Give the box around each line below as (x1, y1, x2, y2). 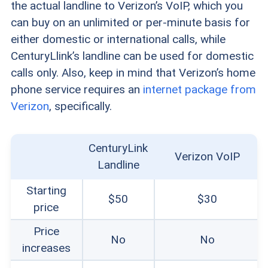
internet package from (142, 82, 256, 96)
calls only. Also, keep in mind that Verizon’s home (10, 65, 255, 80)
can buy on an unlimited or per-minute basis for (10, 15, 250, 29)
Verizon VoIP (174, 149, 240, 163)
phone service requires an (10, 82, 143, 96)
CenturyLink (89, 141, 148, 155)
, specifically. (48, 99, 112, 113)
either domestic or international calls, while (10, 32, 226, 46)
